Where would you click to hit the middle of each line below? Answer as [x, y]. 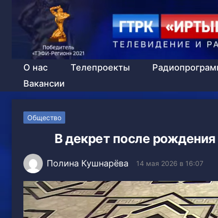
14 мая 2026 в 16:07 [170, 163]
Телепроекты [100, 67]
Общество [44, 117]
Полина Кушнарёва [88, 163]
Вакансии [44, 83]
